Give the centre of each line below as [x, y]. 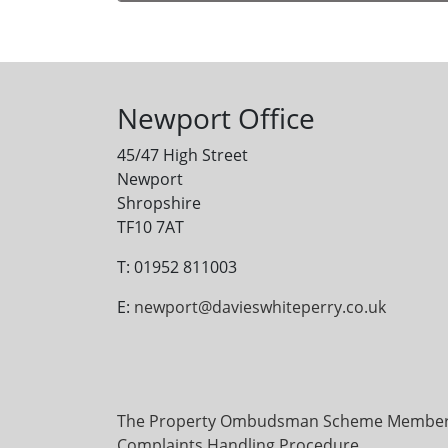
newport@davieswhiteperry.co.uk [260, 306]
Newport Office [216, 117]
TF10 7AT [150, 226]
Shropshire [159, 202]
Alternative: [160, 43]
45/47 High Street [182, 154]
